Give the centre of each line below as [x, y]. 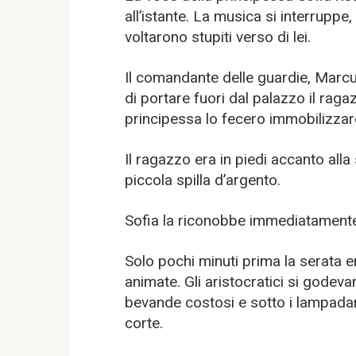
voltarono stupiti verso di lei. [218, 37]
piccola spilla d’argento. [203, 180]
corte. [144, 323]
